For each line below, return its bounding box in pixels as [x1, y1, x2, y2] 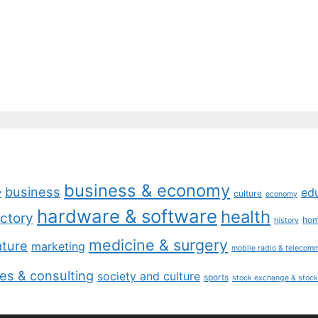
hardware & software [37, 205, 217, 228]
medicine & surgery [89, 236, 228, 255]
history [274, 216, 299, 226]
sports [204, 272, 229, 283]
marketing [31, 239, 85, 254]
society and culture [97, 269, 200, 284]
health [221, 207, 270, 228]
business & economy [64, 180, 230, 202]
